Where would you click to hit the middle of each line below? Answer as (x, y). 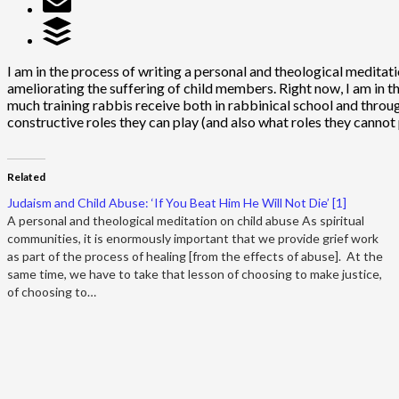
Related (26, 176)
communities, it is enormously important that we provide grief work (193, 238)
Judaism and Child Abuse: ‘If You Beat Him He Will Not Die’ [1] (177, 202)
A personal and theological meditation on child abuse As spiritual (186, 220)
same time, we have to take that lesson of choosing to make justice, (195, 273)
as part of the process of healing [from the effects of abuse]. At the (195, 256)
